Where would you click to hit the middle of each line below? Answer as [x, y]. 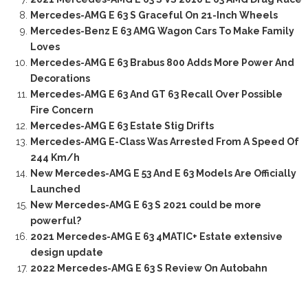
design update [66, 253]
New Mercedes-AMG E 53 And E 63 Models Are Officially [163, 174]
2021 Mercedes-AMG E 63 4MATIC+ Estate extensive [156, 237]
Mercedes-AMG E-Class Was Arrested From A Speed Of [164, 142]
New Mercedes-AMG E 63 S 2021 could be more [145, 205]
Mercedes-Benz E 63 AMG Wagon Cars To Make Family [162, 31]
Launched [55, 189]
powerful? [55, 221]
